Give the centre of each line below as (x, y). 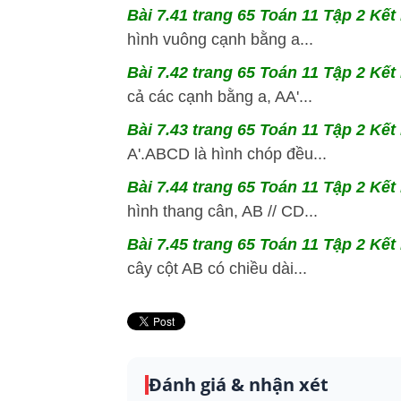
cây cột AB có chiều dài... (217, 269)
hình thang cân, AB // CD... (222, 212)
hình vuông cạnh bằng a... (220, 40)
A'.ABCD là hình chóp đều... (227, 154)
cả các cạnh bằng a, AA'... (220, 97)
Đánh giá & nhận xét (239, 385)
